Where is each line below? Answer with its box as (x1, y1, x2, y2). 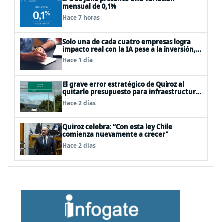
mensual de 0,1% (62, 2, 116, 11)
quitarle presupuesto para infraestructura (62, 87, 200, 96)
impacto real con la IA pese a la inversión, (62, 45, 196, 54)
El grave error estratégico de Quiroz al (62, 80, 184, 89)
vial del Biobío (62, 95, 107, 104)
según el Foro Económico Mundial (62, 52, 170, 61)
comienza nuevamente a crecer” (62, 130, 168, 139)
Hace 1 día (62, 56, 93, 64)
